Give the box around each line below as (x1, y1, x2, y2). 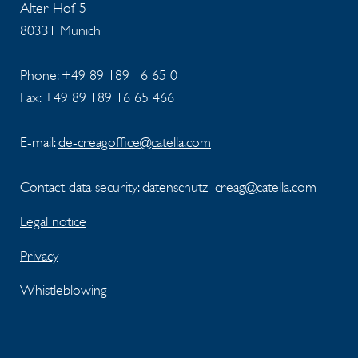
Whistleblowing (20, 280, 107, 299)
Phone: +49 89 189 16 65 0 (20, 66, 177, 84)
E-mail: (20, 133, 58, 151)
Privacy (20, 246, 58, 265)
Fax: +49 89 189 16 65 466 (20, 88, 174, 106)
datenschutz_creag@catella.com (142, 177, 316, 196)
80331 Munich (20, 21, 101, 39)
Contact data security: (20, 177, 142, 196)
